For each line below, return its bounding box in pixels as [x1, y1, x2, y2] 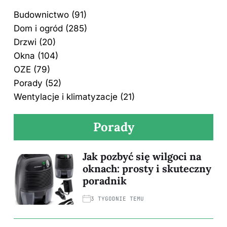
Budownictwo [14, 10, 69, 20]
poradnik [83, 174, 127, 187]
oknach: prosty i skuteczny [83, 162, 211, 175]
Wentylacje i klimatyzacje [14, 92, 118, 102]
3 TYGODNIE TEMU [91, 195, 144, 203]
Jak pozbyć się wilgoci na [83, 150, 201, 163]
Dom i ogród [14, 23, 63, 34]
